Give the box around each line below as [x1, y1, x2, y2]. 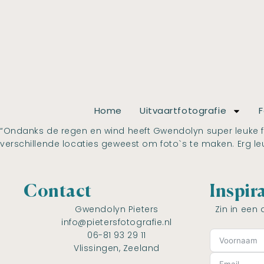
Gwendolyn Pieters [75, 203, 159, 216]
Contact [24, 184, 92, 201]
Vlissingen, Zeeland [74, 242, 160, 255]
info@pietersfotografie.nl [61, 216, 172, 229]
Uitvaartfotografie [140, 104, 227, 117]
